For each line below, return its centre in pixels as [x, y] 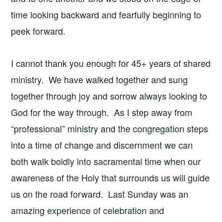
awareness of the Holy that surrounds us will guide [111, 177]
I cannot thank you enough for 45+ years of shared [111, 63]
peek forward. [40, 30]
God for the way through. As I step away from [102, 112]
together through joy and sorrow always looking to [109, 95]
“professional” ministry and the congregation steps [110, 128]
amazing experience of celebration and [88, 210]
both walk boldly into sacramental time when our [106, 161]
